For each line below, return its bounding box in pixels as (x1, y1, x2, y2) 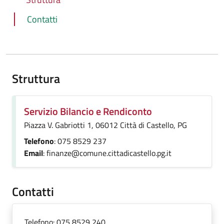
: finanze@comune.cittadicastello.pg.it (43, 147, 171, 159)
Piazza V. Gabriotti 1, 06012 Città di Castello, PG (24, 119, 187, 131)
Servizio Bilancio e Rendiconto (24, 103, 152, 119)
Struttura (12, 69, 60, 87)
